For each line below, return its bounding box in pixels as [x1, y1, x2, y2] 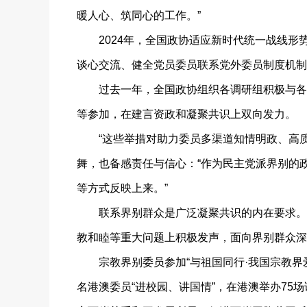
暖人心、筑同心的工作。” [77, 10, 201, 21]
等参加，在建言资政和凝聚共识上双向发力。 [77, 108, 296, 120]
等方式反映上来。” [77, 182, 168, 194]
